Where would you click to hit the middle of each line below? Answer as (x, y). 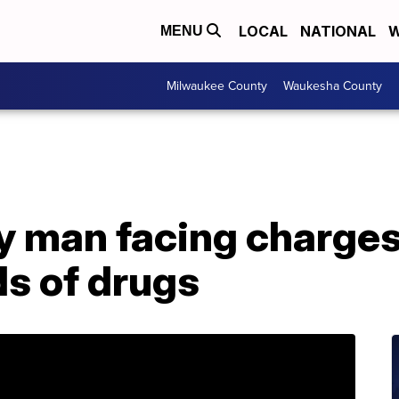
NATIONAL (338, 31)
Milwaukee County (217, 86)
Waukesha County (333, 86)
